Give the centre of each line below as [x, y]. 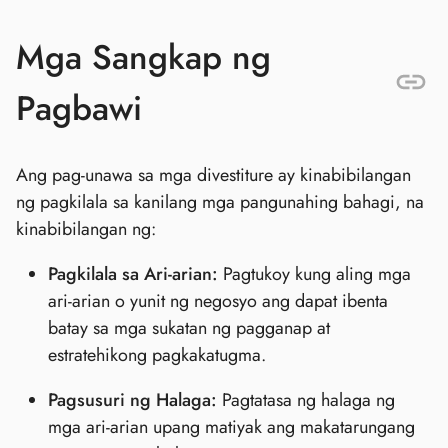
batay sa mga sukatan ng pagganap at [189, 327]
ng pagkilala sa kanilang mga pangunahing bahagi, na [220, 201]
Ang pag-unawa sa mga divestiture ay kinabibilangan [213, 174]
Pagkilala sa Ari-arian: [133, 273]
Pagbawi [79, 108]
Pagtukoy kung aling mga [314, 273]
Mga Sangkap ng [143, 57]
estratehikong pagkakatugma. [157, 354]
